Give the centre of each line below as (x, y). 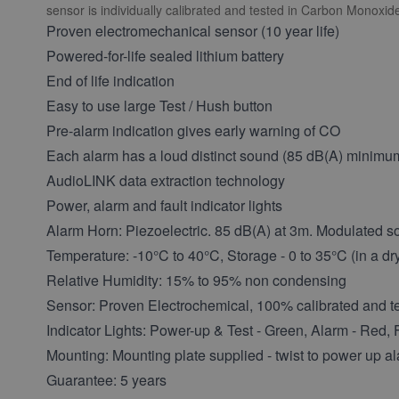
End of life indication (110, 81)
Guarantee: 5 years (106, 380)
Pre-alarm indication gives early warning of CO (193, 130)
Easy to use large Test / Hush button (159, 106)
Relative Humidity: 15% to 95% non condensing (196, 280)
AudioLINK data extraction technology (166, 180)
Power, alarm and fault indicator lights (164, 205)
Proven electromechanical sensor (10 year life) (193, 31)
